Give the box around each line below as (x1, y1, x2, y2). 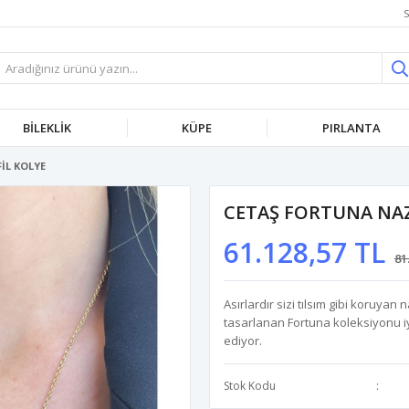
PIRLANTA (321, 120, 381, 136)
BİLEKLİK (23, 120, 72, 136)
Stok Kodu (224, 378, 276, 393)
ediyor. (224, 332, 262, 349)
